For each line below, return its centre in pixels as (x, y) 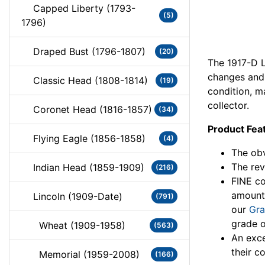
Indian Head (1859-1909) (83, 167)
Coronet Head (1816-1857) (87, 109)
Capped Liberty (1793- (78, 8)
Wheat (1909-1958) (73, 225)
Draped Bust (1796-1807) (83, 51)
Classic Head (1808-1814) (85, 80)
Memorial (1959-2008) (80, 254)
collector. (228, 105)
